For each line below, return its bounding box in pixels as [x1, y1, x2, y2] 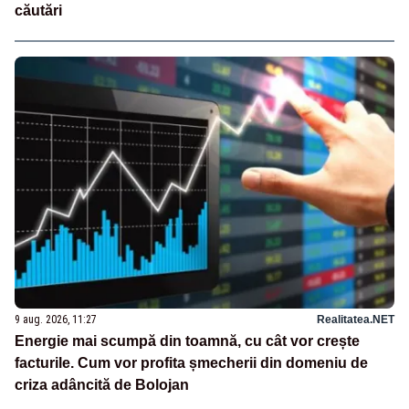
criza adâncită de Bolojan [15, 377, 189, 393]
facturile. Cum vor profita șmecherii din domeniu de [15, 355, 368, 372]
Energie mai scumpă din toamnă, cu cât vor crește [15, 333, 360, 350]
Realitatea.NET [317, 313, 394, 327]
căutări [15, 2, 62, 18]
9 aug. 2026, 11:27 [15, 313, 97, 327]
